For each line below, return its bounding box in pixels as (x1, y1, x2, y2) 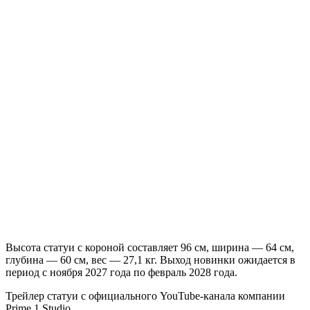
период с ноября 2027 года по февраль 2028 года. (6, 266, 237, 278)
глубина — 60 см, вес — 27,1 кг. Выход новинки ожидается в (6, 253, 295, 266)
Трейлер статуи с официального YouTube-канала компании (6, 289, 285, 302)
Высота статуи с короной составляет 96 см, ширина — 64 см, (6, 241, 294, 253)
